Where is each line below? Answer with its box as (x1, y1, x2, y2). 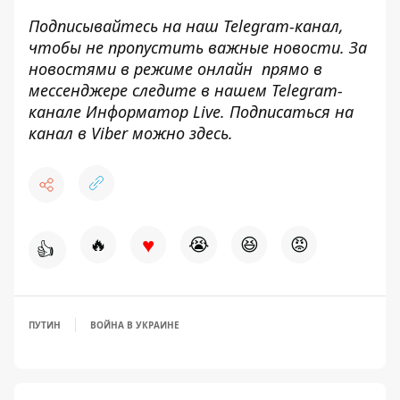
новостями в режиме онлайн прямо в (29, 58, 322, 79)
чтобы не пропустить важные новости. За (29, 37, 367, 58)
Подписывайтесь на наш (29, 15, 223, 37)
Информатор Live (86, 101, 221, 122)
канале (29, 101, 86, 122)
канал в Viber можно (29, 122, 189, 144)
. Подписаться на (221, 101, 354, 122)
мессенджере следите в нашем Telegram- (29, 79, 343, 101)
